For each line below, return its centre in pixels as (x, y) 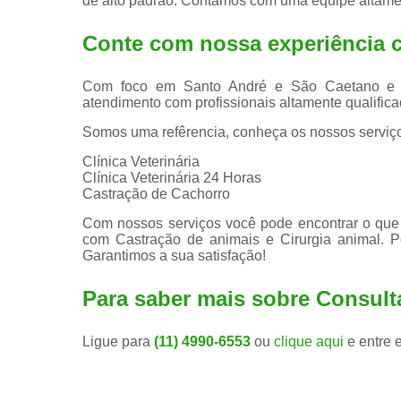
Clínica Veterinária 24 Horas (172, 177)
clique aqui (309, 341)
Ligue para (118, 341)
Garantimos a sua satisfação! (174, 255)
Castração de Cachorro (156, 193)
